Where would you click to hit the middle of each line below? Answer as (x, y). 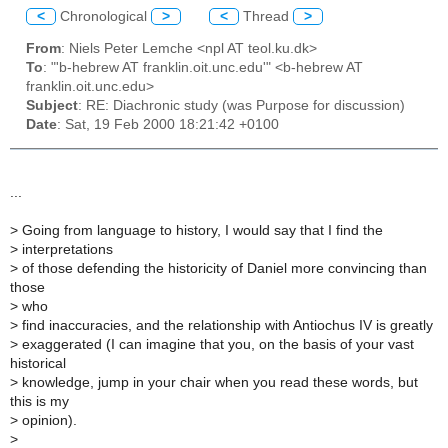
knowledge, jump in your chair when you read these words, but (218, 382)
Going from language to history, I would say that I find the (200, 230)
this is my (39, 401)
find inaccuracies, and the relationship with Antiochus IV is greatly (225, 325)
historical (38, 363)
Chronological (103, 16)
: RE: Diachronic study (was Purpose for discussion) (241, 106)
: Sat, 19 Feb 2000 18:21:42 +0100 (168, 125)
